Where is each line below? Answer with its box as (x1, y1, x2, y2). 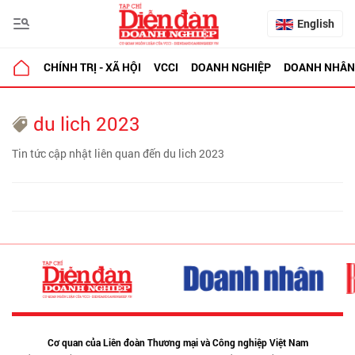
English (297, 16, 334, 31)
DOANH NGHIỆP (191, 59, 271, 74)
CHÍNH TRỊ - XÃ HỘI (44, 59, 141, 74)
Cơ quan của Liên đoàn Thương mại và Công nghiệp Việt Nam (47, 336, 308, 349)
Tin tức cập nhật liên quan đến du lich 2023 (12, 146, 224, 161)
